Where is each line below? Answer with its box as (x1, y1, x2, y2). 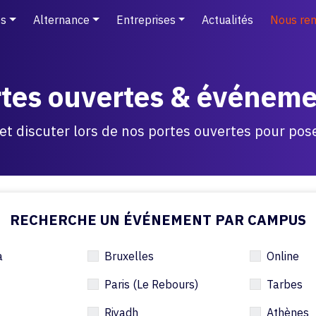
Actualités (202, 13, 254, 27)
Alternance (32, 13, 90, 27)
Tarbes (267, 277, 303, 291)
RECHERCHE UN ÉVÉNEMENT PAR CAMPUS (10, 210, 306, 229)
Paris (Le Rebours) (104, 277, 198, 291)
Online (267, 249, 299, 263)
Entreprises (116, 13, 176, 27)
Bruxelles (104, 249, 154, 263)
